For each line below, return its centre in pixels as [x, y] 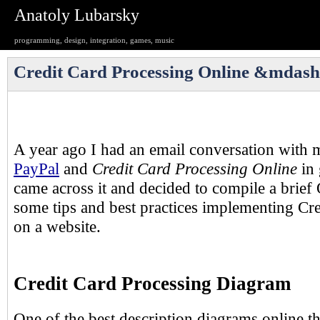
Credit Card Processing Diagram [152, 284]
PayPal [36, 169]
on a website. [57, 227]
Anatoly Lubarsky [77, 15]
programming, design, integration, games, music [94, 40]
